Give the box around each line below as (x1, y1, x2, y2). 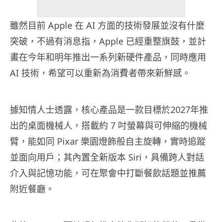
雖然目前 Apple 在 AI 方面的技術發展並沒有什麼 (10, 19, 205, 32)
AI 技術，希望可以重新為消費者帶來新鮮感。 (10, 67, 191, 79)
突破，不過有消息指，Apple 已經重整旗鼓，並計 (10, 35, 206, 48)
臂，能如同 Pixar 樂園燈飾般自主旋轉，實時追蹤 (10, 135, 206, 148)
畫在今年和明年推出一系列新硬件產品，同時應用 (10, 51, 206, 63)
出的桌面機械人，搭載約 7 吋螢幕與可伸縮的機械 (10, 119, 207, 132)
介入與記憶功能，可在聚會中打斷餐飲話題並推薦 (10, 167, 206, 179)
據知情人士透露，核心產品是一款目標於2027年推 (10, 104, 208, 116)
